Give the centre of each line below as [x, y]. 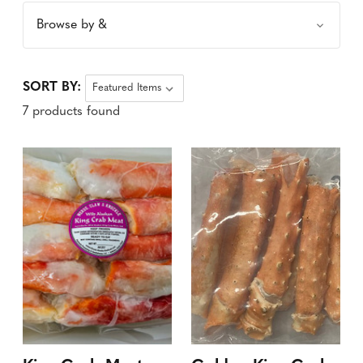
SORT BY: [52, 88]
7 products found [71, 112]
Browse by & [72, 25]
